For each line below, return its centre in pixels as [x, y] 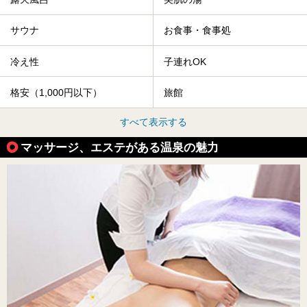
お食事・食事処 [197, 30]
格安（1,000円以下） [56, 93]
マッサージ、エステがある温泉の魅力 [120, 147]
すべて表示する [153, 122]
